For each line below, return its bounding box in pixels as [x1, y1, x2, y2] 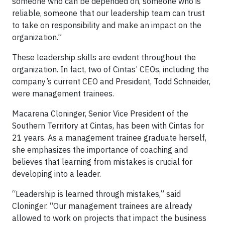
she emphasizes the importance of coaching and [12, 145, 188, 155]
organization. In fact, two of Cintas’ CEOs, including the [12, 64, 209, 74]
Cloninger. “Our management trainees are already [12, 201, 192, 211]
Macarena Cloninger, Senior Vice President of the [12, 108, 188, 119]
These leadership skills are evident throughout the [12, 52, 196, 62]
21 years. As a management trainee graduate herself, [12, 133, 206, 143]
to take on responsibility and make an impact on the [12, 20, 201, 30]
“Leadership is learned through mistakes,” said [12, 189, 181, 199]
